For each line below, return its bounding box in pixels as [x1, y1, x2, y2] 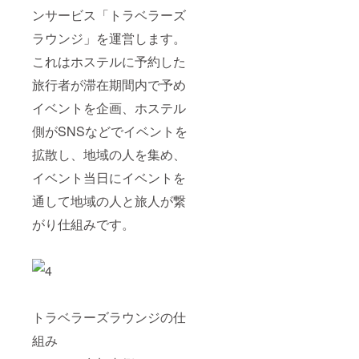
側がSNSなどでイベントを [32, 121, 188, 140]
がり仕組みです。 [32, 214, 135, 233]
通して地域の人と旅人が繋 [32, 191, 186, 210]
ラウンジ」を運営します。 [32, 28, 186, 47]
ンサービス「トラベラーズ [32, 5, 186, 24]
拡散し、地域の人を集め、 [32, 144, 186, 163]
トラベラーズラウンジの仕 [32, 307, 186, 326]
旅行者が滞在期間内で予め [32, 75, 186, 94]
